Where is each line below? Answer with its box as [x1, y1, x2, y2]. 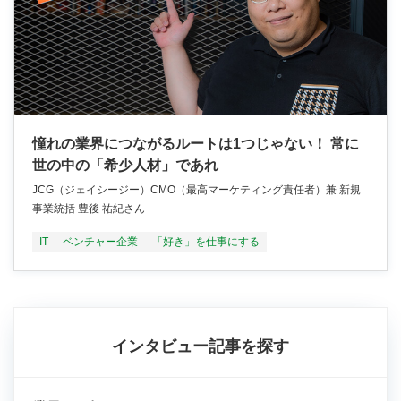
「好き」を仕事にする [152, 235, 260, 249]
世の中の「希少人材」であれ [32, 158, 218, 174]
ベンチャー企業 [63, 235, 138, 249]
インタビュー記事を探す [112, 337, 289, 356]
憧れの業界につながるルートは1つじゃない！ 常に [32, 136, 359, 152]
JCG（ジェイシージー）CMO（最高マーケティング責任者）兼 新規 [32, 183, 361, 197]
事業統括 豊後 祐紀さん [32, 202, 145, 216]
